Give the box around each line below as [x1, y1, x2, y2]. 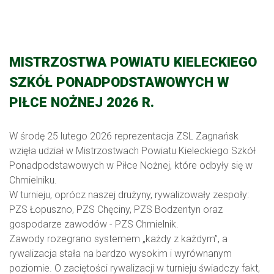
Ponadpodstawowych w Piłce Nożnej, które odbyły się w [9, 160, 253, 172]
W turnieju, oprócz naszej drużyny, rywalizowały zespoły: [9, 189, 249, 201]
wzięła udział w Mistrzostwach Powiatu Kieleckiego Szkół [9, 145, 256, 157]
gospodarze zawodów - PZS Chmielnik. [9, 218, 179, 231]
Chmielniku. [9, 174, 57, 187]
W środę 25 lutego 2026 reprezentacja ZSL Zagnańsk [9, 130, 239, 143]
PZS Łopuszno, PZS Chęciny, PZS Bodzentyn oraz [9, 204, 223, 216]
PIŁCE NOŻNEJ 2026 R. [9, 94, 154, 111]
